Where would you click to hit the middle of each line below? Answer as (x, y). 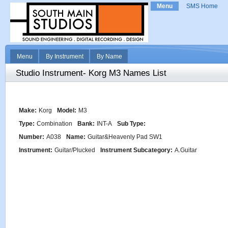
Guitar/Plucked (75, 150)
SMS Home (202, 6)
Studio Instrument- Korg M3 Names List (91, 73)
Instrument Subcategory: (136, 150)
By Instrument (65, 56)
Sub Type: (131, 124)
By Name (109, 56)
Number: (32, 137)
